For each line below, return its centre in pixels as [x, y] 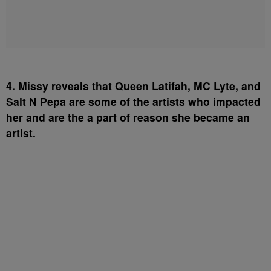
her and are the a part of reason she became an [128, 117]
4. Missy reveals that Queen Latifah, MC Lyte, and [133, 86]
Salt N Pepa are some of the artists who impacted [133, 102]
